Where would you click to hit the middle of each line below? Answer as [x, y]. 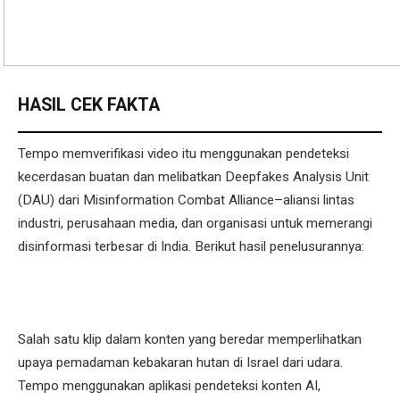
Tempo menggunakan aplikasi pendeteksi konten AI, [169, 385]
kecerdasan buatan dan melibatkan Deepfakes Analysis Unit [193, 176]
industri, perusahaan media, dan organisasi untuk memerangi [195, 223]
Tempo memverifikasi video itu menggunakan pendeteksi [183, 153]
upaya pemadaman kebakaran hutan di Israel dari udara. [180, 362]
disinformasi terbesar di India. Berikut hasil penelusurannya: [191, 246]
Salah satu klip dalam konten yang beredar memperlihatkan [190, 339]
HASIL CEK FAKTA [89, 104]
